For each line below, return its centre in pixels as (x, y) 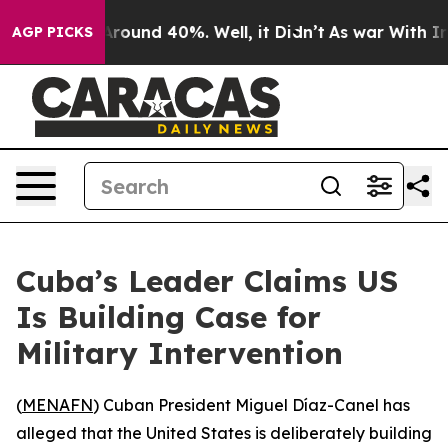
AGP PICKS (52, 32)
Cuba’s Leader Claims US (207, 281)
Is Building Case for (168, 317)
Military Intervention (179, 353)
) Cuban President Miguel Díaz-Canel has (251, 405)
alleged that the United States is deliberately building (224, 433)
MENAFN (57, 405)
